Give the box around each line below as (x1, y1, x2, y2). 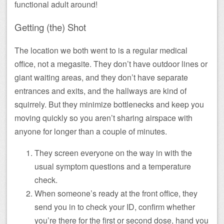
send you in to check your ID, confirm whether (34, 200, 195, 212)
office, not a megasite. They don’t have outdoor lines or (14, 57, 207, 69)
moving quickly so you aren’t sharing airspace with (14, 111, 192, 123)
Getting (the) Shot (14, 20, 86, 33)
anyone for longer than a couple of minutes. (14, 125, 167, 137)
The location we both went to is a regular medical (14, 44, 187, 56)
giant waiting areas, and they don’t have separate (14, 71, 188, 83)
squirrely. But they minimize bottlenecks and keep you (14, 98, 204, 110)
